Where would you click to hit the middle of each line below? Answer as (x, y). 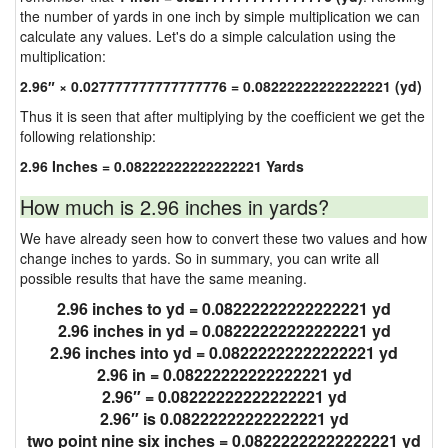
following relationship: (88, 136)
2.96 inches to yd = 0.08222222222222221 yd (224, 308)
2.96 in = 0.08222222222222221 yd (224, 374)
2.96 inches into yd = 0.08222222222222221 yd (224, 352)
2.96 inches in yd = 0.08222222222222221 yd (224, 330)
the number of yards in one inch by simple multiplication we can (220, 16)
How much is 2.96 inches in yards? (174, 206)
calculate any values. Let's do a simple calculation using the (208, 36)
